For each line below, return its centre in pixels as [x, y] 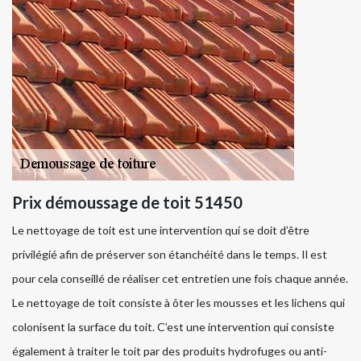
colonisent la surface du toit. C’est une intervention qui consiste [173, 326]
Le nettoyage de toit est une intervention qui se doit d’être [161, 230]
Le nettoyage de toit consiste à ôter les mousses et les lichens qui [178, 302]
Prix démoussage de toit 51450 [127, 202]
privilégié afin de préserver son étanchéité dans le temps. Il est [170, 254]
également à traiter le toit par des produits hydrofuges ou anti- [170, 351]
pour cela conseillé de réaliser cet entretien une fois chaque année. [180, 278]
